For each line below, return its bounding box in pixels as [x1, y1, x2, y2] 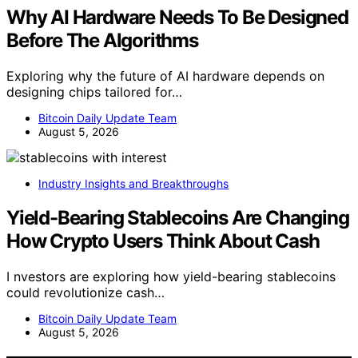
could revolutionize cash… [6, 284, 165, 300]
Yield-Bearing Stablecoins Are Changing [6, 205, 349, 229]
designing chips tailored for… [6, 84, 182, 101]
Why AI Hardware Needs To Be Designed [6, 6, 348, 30]
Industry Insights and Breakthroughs [38, 177, 229, 191]
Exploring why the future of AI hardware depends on [6, 68, 324, 85]
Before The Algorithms [6, 29, 198, 53]
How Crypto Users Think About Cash [6, 229, 320, 253]
